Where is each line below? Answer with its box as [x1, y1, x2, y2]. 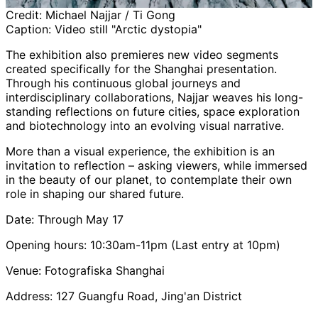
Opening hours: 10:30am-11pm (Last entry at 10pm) [6, 237, 280, 252]
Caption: [6, 21, 55, 36]
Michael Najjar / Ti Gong [45, 7, 175, 22]
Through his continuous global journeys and [6, 75, 241, 90]
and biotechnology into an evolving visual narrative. [6, 118, 284, 133]
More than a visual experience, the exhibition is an [6, 143, 275, 158]
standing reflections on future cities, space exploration [6, 104, 300, 119]
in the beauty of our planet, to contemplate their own [6, 172, 292, 187]
